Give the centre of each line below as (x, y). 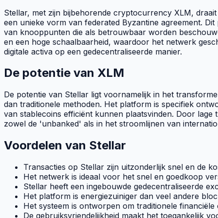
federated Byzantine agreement (143, 22)
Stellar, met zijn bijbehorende (59, 12)
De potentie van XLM (64, 73)
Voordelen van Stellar (65, 145)
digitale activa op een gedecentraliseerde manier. (93, 51)
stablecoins (41, 114)
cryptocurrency (143, 12)
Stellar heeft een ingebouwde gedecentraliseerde (115, 187)
